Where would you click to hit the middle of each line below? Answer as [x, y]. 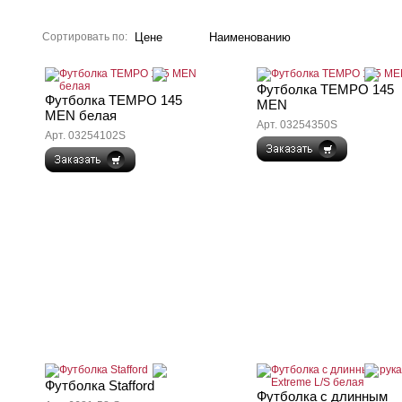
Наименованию [250, 37]
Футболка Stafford [100, 385]
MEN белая [81, 115]
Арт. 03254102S [85, 135]
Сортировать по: [85, 37]
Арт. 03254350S [297, 125]
